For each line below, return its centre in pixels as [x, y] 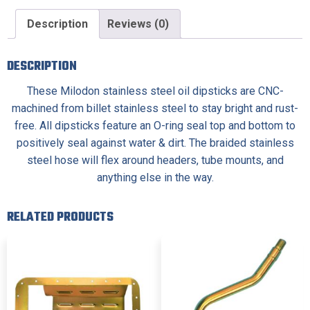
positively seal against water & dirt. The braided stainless [155, 143]
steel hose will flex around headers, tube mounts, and [155, 160]
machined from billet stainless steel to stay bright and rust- [155, 108]
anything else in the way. [155, 177]
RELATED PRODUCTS [60, 217]
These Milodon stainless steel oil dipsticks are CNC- [155, 91]
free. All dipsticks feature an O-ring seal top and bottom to [155, 125]
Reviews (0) [138, 24]
